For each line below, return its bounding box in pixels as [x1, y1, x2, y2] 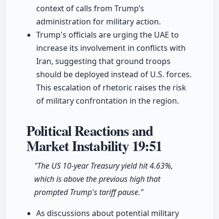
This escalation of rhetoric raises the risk [36, 82, 186, 93]
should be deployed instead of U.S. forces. [36, 69, 192, 80]
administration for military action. [36, 16, 161, 27]
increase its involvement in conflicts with [36, 43, 186, 54]
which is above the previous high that [34, 174, 160, 185]
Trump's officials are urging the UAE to [36, 29, 179, 41]
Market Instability [26, 135, 132, 156]
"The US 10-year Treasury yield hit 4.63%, [34, 160, 173, 172]
